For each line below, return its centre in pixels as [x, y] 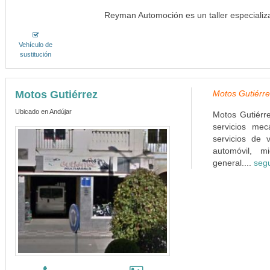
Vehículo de [35, 45]
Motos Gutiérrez [56, 95]
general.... [233, 163]
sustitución [35, 54]
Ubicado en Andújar [43, 111]
